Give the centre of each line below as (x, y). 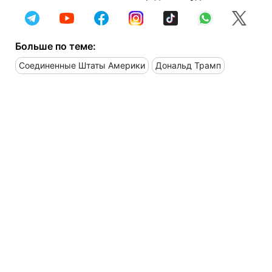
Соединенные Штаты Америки (82, 65)
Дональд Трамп (188, 65)
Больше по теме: (56, 46)
